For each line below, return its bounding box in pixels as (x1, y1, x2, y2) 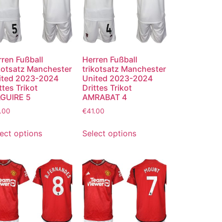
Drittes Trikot (82, 83, 132, 93)
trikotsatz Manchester (82, 64, 166, 74)
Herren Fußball (82, 55, 137, 65)
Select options (82, 128, 136, 139)
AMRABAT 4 (82, 92, 127, 103)
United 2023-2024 (82, 73, 153, 84)
